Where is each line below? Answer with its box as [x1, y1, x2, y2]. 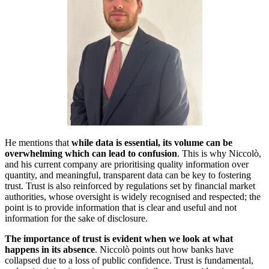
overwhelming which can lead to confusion [5, 148, 177, 159]
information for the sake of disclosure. [5, 213, 150, 224]
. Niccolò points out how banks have [95, 244, 234, 255]
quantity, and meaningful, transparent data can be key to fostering [5, 170, 251, 181]
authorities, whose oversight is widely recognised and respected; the [5, 192, 261, 202]
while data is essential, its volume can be [71, 138, 232, 148]
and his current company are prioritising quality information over [5, 159, 249, 170]
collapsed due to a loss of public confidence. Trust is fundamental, [5, 255, 253, 266]
